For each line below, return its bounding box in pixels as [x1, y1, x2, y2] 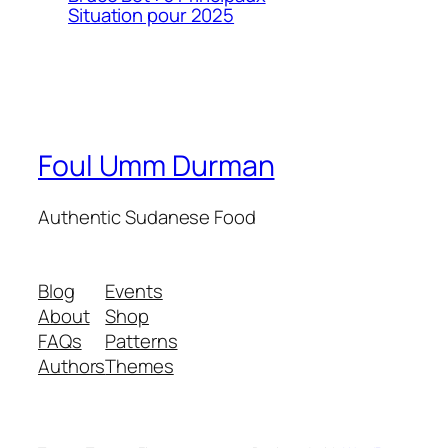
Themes [105, 352, 174, 379]
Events [105, 277, 163, 304]
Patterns [105, 327, 178, 354]
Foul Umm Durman [38, 145, 275, 185]
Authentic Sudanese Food [38, 204, 256, 231]
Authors [38, 352, 106, 379]
